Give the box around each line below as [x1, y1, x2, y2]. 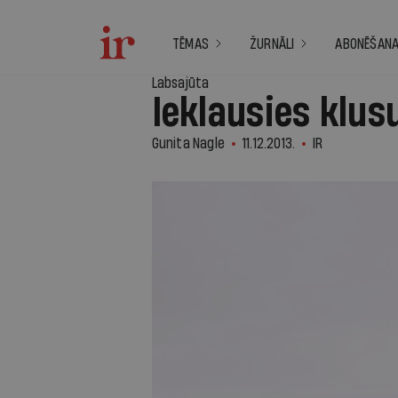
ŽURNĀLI [250, 36, 295, 52]
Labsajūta [151, 76, 210, 91]
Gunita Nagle [151, 136, 225, 151]
